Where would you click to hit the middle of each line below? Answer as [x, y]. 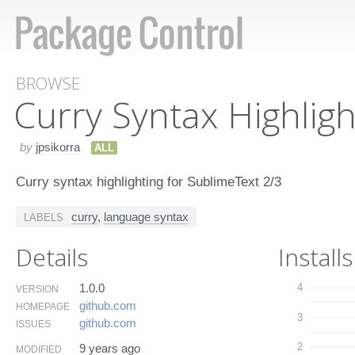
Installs [316, 257]
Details [52, 257]
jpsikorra [58, 147]
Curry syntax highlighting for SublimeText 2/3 [149, 181]
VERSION [37, 289]
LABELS [44, 217]
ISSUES [33, 324]
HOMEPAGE [43, 306]
